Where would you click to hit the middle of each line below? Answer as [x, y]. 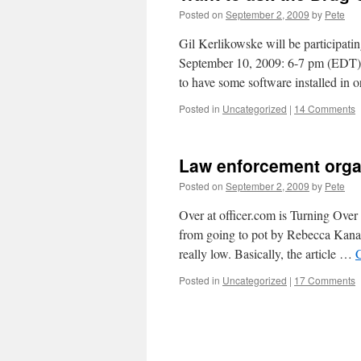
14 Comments [325, 108]
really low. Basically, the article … [267, 253]
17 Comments [325, 280]
